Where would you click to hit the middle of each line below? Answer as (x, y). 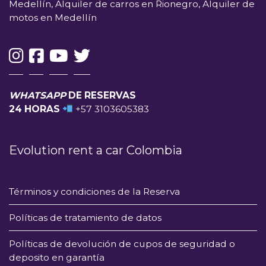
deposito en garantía (57, 257)
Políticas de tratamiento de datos (85, 217)
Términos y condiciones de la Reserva (94, 191)
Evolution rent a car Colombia (96, 150)
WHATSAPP (37, 95)
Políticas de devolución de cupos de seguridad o (122, 243)
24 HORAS (36, 109)
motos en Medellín (53, 17)
